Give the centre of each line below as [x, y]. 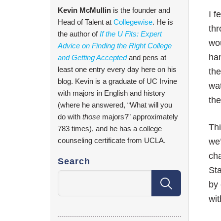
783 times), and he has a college [110, 129]
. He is [163, 22]
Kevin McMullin [84, 10]
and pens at [147, 58]
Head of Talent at [86, 22]
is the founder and [141, 10]
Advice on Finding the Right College [115, 46]
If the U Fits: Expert [131, 34]
